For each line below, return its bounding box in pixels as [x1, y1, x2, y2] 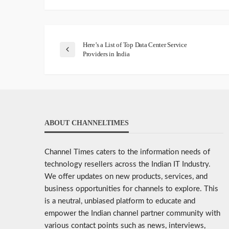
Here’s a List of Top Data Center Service [83, 41, 187, 49]
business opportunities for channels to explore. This [44, 185, 218, 193]
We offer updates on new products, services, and [44, 173, 208, 181]
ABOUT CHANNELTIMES [44, 119, 129, 127]
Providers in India [83, 50, 130, 58]
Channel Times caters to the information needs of [44, 148, 210, 156]
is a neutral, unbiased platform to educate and [44, 197, 195, 205]
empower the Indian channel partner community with [44, 210, 220, 218]
